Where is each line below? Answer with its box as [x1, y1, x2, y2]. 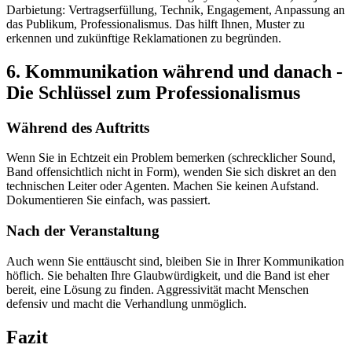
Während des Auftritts [6, 119, 149, 136]
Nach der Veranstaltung [6, 222, 159, 240]
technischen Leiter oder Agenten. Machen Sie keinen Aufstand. [6, 179, 319, 193]
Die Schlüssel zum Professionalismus [6, 82, 300, 103]
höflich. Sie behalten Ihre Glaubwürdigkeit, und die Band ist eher [6, 268, 329, 282]
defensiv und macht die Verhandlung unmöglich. [6, 296, 247, 310]
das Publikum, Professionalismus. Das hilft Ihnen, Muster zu [6, 16, 305, 31]
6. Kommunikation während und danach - [6, 60, 343, 82]
